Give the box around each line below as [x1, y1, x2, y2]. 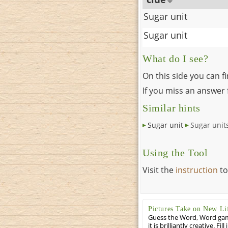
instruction [176, 164, 218, 176]
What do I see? [142, 53, 209, 65]
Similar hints [142, 103, 201, 114]
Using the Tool [142, 148, 208, 159]
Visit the [142, 164, 176, 176]
